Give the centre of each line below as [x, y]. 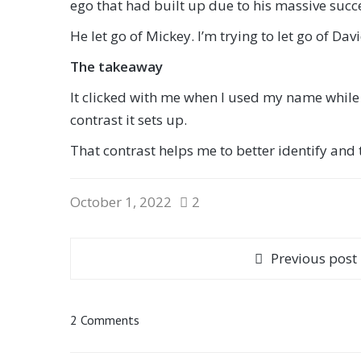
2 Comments [105, 320]
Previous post [314, 258]
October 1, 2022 [121, 202]
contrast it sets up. [129, 120]
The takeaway [116, 66]
